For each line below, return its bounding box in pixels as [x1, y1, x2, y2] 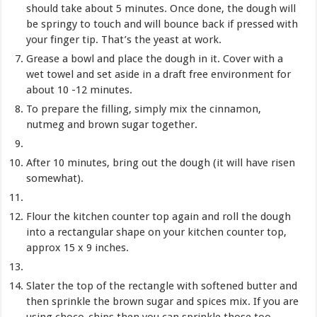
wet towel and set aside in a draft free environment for [26, 67, 292, 81]
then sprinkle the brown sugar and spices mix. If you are [26, 294, 299, 308]
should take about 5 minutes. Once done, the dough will [26, 1, 296, 15]
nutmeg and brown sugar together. [26, 117, 198, 131]
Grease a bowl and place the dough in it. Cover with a [26, 52, 284, 65]
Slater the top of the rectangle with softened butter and [26, 279, 298, 292]
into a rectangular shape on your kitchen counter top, [26, 225, 287, 238]
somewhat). [26, 171, 84, 185]
